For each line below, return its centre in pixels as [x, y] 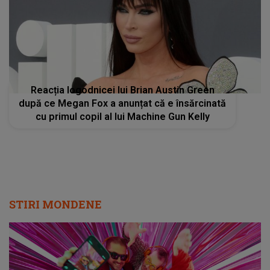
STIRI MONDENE [55, 204]
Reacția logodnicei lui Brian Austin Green [122, 90]
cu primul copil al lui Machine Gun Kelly [122, 116]
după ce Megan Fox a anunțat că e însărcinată [123, 103]
